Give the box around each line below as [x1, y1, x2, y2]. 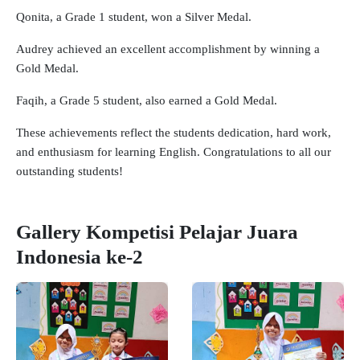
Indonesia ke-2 [16, 245, 143, 268]
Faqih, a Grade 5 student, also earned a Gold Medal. [16, 92, 277, 107]
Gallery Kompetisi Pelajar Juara [16, 220, 298, 243]
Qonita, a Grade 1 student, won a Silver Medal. [16, 9, 252, 23]
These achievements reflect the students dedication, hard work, [16, 125, 331, 139]
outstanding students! [16, 163, 123, 178]
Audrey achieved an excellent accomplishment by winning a [16, 41, 320, 55]
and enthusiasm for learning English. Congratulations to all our [16, 144, 331, 158]
